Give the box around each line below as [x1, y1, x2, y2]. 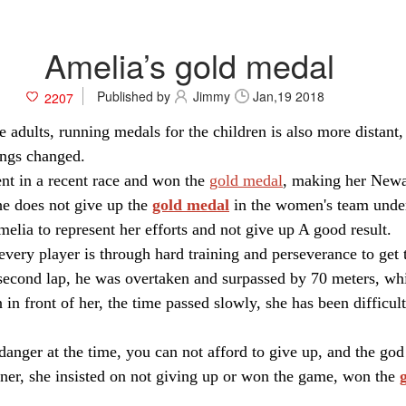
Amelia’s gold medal [44, 41, 334, 88]
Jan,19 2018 [253, 86, 324, 105]
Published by [97, 86, 170, 105]
